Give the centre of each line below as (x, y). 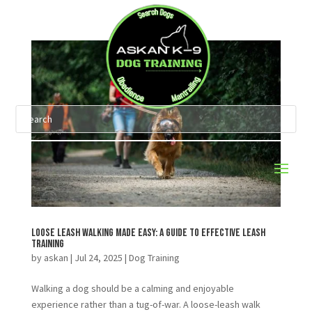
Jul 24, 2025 (98, 257)
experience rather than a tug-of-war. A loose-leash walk (146, 304)
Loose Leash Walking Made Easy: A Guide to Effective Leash (148, 233)
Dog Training (154, 257)
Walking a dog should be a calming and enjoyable (132, 288)
